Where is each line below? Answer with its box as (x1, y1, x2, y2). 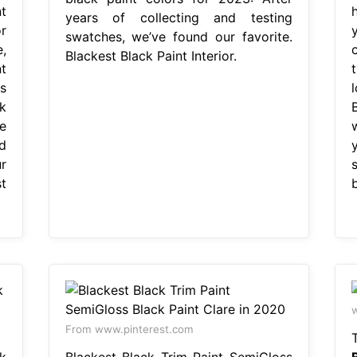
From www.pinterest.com (65, 322, 194, 335)
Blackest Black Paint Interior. (65, 47, 237, 64)
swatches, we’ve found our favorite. (65, 28, 292, 45)
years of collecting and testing (65, 9, 292, 25)
